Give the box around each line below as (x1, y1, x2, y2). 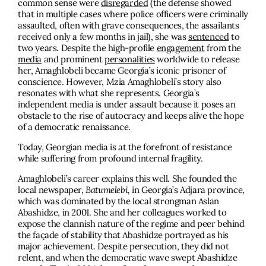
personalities (104, 53, 155, 65)
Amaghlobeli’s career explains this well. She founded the (18, 172, 237, 184)
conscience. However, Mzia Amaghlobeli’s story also (18, 75, 222, 87)
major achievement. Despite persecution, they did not (18, 240, 229, 252)
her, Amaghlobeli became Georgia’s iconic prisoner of (18, 64, 226, 76)
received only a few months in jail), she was (18, 30, 189, 42)
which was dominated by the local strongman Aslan (18, 195, 219, 207)
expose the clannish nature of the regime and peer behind (18, 217, 245, 229)
